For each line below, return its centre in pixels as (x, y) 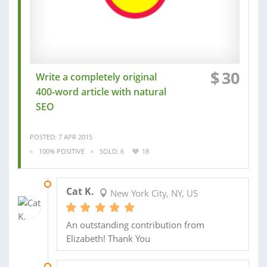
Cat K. (80, 191)
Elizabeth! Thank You (108, 238)
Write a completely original (96, 77)
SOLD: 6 (112, 151)
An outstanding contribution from (135, 224)
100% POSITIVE (62, 151)
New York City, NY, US (153, 193)
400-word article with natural (101, 92)
